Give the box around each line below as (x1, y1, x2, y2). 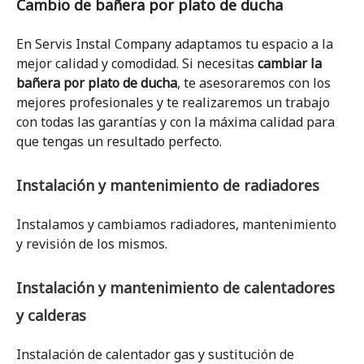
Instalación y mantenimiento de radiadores (16, 175, 319, 195)
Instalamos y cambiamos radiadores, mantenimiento (16, 215, 336, 233)
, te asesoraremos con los (177, 74, 331, 92)
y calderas (16, 305, 86, 325)
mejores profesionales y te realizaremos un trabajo (16, 93, 330, 111)
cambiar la (258, 54, 322, 72)
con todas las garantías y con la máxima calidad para (16, 113, 335, 131)
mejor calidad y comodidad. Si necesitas (16, 54, 258, 72)
